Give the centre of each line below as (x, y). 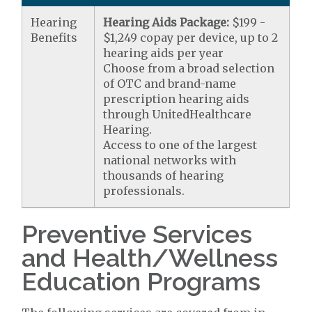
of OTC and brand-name (170, 84)
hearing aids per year (164, 53)
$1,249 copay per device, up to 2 (191, 38)
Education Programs (141, 282)
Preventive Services (137, 234)
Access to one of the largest (180, 145)
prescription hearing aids (177, 99)
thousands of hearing (164, 176)
